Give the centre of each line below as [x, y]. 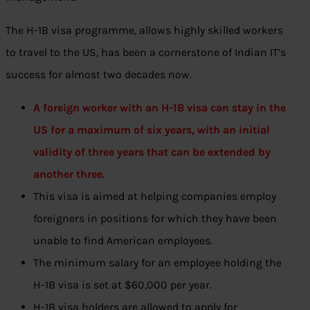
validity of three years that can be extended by [152, 152]
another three [68, 174]
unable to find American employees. [123, 241]
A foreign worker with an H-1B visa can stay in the [159, 108]
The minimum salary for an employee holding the [157, 263]
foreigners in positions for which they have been [155, 219]
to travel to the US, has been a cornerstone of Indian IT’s [146, 53]
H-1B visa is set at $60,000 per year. [122, 285]
